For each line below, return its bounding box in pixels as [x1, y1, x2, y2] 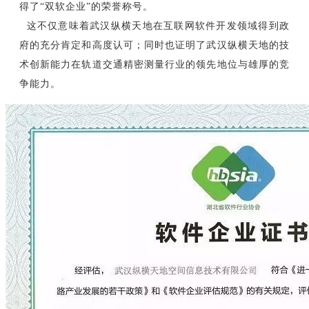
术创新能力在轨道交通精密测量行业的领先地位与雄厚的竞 [19, 59, 290, 70]
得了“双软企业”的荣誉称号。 [19, 1, 153, 12]
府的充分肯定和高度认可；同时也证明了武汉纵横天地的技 [19, 40, 290, 50]
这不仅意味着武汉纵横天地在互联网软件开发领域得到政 [19, 21, 290, 31]
